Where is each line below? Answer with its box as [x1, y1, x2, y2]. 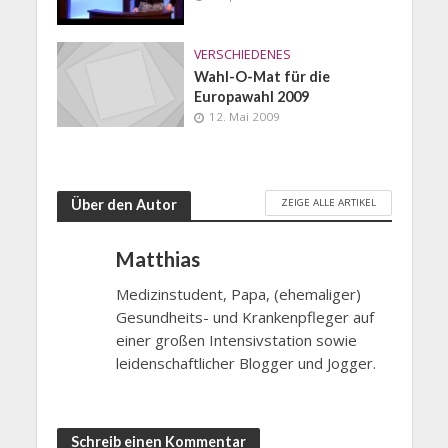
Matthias [115, 246, 200, 271]
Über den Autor [70, 196, 177, 214]
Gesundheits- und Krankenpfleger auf [115, 306, 374, 327]
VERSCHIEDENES [194, 45, 292, 63]
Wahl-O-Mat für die [194, 67, 331, 85]
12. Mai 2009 [209, 108, 281, 124]
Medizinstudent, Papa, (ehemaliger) [115, 283, 361, 304]
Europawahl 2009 [194, 87, 310, 105]
